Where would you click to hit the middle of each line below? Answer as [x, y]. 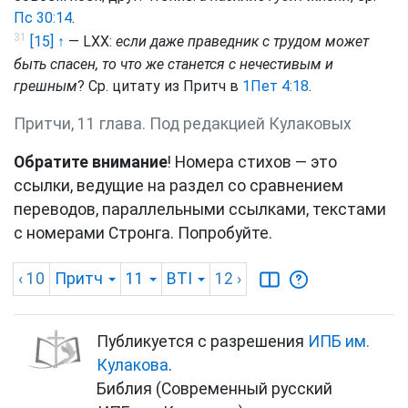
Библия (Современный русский [214, 388]
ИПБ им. [339, 341]
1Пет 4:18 [275, 86]
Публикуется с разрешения [202, 341]
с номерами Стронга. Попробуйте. [143, 233]
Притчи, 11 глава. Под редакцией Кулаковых [183, 123]
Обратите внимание [91, 162]
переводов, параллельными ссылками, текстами [200, 209]
